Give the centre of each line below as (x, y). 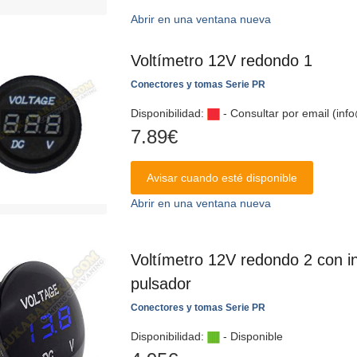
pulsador (161, 284)
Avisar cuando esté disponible (222, 178)
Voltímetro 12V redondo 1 (222, 61)
